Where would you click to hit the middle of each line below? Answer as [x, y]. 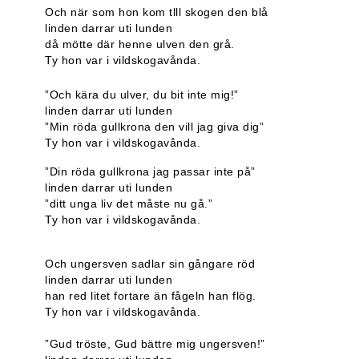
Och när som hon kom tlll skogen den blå [157, 12]
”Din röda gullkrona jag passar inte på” [150, 171]
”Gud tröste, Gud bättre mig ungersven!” [155, 344]
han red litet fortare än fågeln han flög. [151, 296]
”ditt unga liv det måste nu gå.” [129, 204]
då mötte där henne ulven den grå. [140, 44]
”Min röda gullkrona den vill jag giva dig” [154, 127]
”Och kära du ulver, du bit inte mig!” [142, 95]
